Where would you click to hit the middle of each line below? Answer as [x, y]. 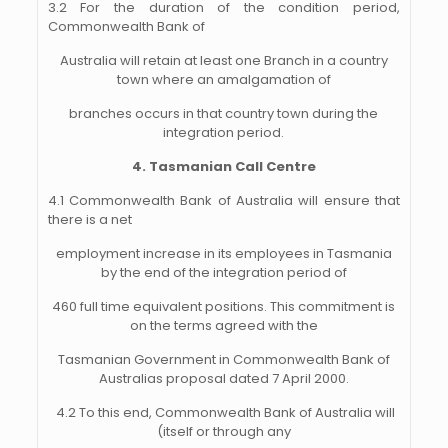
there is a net [89, 219]
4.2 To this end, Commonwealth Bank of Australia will [223, 412]
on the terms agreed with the [223, 325]
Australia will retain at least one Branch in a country [223, 60]
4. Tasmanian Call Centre [223, 166]
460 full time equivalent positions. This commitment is [224, 306]
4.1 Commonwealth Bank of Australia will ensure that [223, 200]
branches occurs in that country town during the [224, 113]
